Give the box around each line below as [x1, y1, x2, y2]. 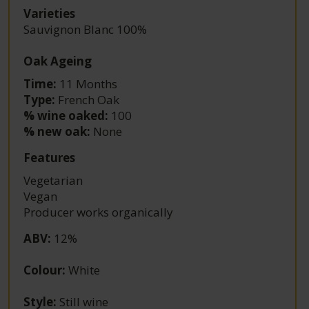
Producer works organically [23, 203, 174, 220]
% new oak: [23, 123, 91, 139]
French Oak [55, 91, 120, 108]
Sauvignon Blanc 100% [23, 21, 148, 37]
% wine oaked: [23, 107, 109, 123]
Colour [23, 261, 63, 278]
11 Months [57, 75, 118, 92]
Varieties [23, 5, 76, 21]
